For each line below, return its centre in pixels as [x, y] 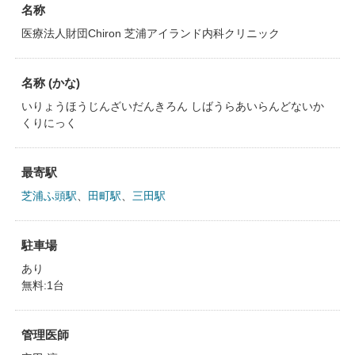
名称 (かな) [50, 83]
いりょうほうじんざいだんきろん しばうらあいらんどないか [172, 106]
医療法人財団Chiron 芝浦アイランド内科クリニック [150, 33]
